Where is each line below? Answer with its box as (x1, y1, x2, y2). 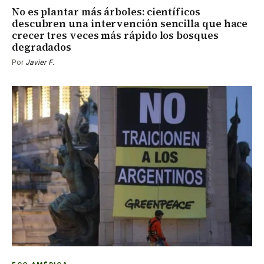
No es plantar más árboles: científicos (12, 5, 200, 19)
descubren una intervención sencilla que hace (12, 16, 248, 31)
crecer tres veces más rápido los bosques (12, 28, 219, 43)
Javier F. (25, 58, 54, 67)
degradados (12, 40, 72, 55)
